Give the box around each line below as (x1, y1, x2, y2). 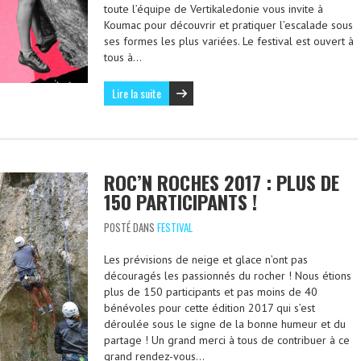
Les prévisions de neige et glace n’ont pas (104, 252, 308, 267)
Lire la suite (112, 85, 161, 102)
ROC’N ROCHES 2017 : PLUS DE (104, 168, 339, 197)
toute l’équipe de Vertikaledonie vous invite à (104, 2, 323, 16)
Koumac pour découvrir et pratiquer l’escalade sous (104, 18, 353, 32)
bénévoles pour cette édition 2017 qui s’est (104, 301, 315, 315)
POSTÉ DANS (104, 219, 157, 235)
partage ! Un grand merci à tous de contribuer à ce (104, 333, 350, 347)
